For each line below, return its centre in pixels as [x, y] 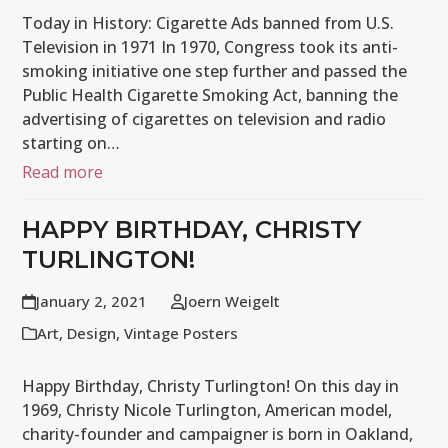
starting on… [71, 143]
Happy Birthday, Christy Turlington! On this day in [211, 386]
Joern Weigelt [231, 301]
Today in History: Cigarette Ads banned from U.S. [208, 23]
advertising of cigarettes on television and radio [204, 119]
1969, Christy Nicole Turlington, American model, [207, 410]
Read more [63, 172]
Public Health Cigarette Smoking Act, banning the [210, 95]
